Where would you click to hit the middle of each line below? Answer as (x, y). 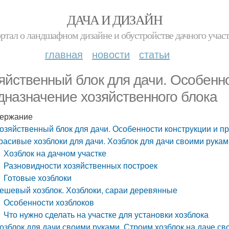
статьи (154, 54)
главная (64, 54)
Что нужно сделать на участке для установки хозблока (106, 214)
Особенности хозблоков (49, 202)
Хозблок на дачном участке (55, 153)
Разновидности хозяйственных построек (81, 165)
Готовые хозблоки (38, 178)
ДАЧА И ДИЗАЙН (114, 19)
